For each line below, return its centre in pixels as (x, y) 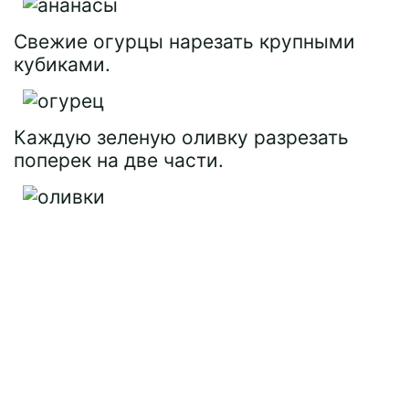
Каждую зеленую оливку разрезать (181, 137)
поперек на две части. (119, 160)
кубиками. (62, 64)
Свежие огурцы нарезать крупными (184, 42)
